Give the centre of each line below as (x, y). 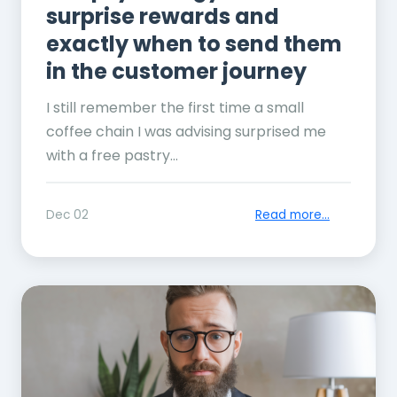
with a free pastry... (112, 156)
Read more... (292, 215)
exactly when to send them (194, 44)
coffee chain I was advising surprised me (186, 132)
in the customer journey (176, 72)
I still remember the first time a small (175, 108)
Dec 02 (67, 215)
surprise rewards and (163, 17)
